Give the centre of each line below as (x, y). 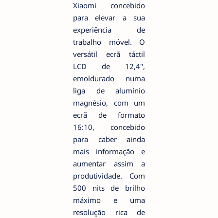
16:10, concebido (109, 127)
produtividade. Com (109, 175)
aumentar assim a (109, 163)
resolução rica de (109, 212)
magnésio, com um (109, 102)
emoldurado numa (109, 78)
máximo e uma (109, 200)
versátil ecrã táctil (109, 54)
